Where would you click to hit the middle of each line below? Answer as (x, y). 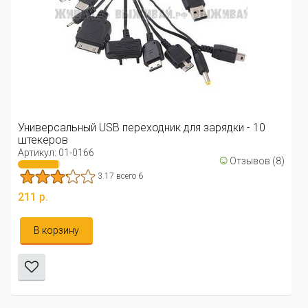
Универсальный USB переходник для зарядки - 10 (142, 128)
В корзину (56, 230)
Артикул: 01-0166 (56, 153)
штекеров (43, 140)
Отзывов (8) (257, 161)
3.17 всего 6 (120, 176)
